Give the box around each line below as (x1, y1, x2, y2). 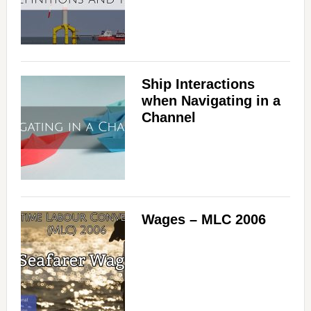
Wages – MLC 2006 (141, 212, 266, 228)
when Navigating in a (141, 93, 280, 109)
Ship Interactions (141, 76, 255, 92)
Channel (141, 110, 196, 126)
